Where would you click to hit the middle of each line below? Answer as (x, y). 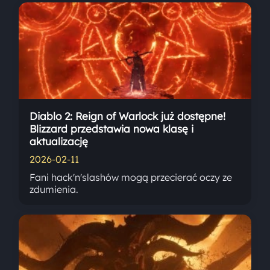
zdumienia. (54, 190)
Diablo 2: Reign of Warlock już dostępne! (128, 116)
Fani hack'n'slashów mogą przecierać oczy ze (131, 177)
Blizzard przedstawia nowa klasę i (112, 129)
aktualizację (59, 142)
